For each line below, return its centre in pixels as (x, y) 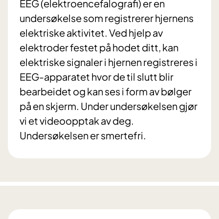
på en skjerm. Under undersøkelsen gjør (109, 106)
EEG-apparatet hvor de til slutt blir (97, 77)
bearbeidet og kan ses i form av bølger (106, 91)
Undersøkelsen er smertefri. (83, 135)
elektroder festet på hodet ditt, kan (99, 47)
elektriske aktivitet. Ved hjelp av (91, 33)
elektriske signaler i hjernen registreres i (109, 62)
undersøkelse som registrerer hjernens (107, 18)
